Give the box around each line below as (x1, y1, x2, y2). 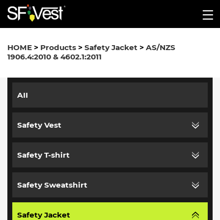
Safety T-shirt (17, 150, 70, 160)
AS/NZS (146, 43, 175, 53)
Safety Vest (17, 120, 62, 130)
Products (40, 43, 76, 53)
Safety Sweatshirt (17, 180, 88, 190)
